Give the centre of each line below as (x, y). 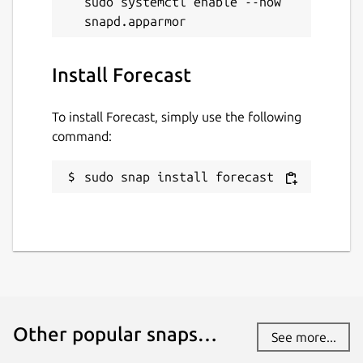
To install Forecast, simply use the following (177, 116)
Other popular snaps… (115, 334)
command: (82, 136)
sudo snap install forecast (179, 176)
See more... (303, 337)
